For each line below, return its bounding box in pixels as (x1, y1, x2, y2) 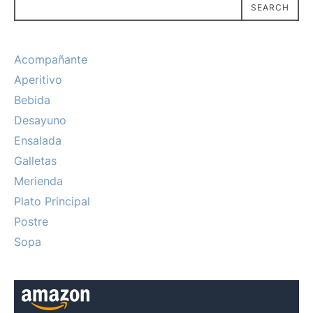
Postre (14, 214, 48, 229)
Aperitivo (14, 73, 62, 87)
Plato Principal (14, 194, 90, 209)
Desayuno (14, 113, 66, 128)
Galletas (14, 154, 57, 168)
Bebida (14, 93, 50, 108)
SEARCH (251, 1, 289, 13)
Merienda (14, 174, 63, 189)
